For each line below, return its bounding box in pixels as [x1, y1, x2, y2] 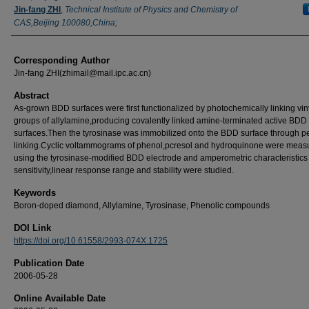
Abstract [14, 90, 49, 101]
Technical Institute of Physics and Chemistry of [65, 4, 237, 14]
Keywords [14, 187, 56, 198]
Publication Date [14, 257, 84, 268]
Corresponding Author [14, 54, 110, 66]
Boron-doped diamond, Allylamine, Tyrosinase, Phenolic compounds [14, 200, 270, 210]
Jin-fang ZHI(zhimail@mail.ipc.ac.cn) [14, 68, 151, 78]
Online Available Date [14, 292, 106, 303]
